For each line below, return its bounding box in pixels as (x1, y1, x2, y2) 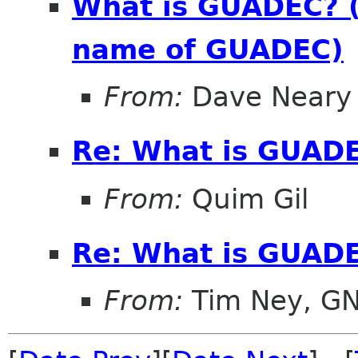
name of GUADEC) (72, 33, 344, 66)
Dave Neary (183, 81, 352, 113)
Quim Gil (183, 182, 308, 215)
